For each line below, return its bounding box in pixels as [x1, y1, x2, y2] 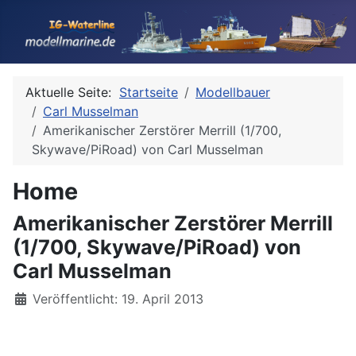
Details [12, 290, 55, 306]
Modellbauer [195, 84, 270, 100]
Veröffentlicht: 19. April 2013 [33, 291, 203, 307]
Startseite [119, 84, 178, 100]
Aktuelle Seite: [25, 84, 119, 100]
